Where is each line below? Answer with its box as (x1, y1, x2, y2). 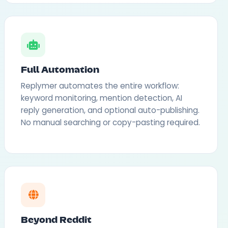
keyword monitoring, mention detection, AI (21, 93, 182, 103)
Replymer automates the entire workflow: (21, 80, 179, 91)
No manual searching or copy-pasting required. (21, 117, 200, 128)
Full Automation (21, 66, 99, 74)
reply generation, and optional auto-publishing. (21, 105, 199, 116)
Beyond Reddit (21, 216, 92, 224)
